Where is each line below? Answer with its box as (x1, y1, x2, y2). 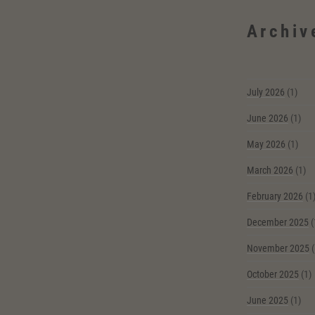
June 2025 (246, 295, 288, 307)
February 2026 (246, 191, 303, 202)
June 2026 (246, 112, 288, 124)
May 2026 (246, 139, 285, 150)
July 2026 (246, 86, 285, 98)
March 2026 (246, 165, 293, 176)
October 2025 (246, 269, 299, 281)
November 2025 (246, 243, 309, 255)
